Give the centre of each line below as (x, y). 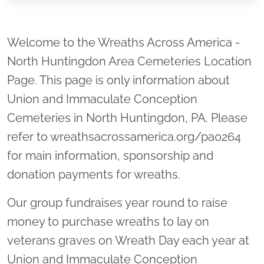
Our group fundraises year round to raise (117, 203)
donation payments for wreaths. (95, 174)
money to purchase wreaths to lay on (108, 222)
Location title (176, 37)
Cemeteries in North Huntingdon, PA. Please (127, 118)
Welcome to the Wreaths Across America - (123, 42)
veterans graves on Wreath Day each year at (128, 240)
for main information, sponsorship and (110, 156)
